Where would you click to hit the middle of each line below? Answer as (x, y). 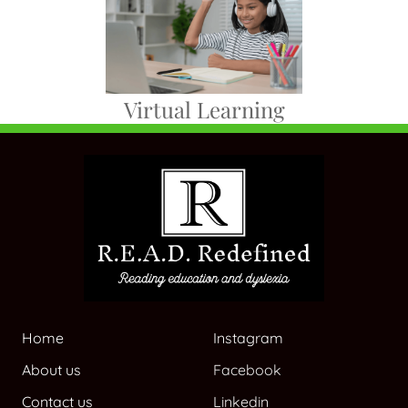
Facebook (247, 370)
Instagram (248, 338)
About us (51, 370)
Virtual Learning (204, 109)
